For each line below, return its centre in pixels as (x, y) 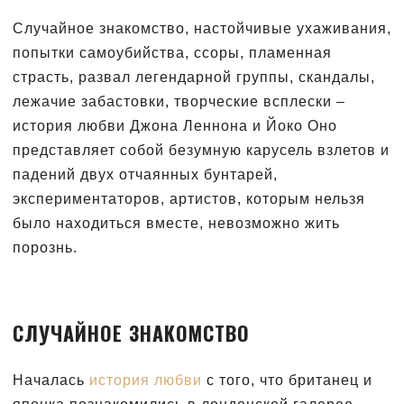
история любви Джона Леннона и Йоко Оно (175, 125)
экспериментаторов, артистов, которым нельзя (189, 198)
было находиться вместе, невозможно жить (176, 223)
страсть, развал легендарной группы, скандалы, (194, 77)
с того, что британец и (287, 380)
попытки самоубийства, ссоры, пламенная (172, 52)
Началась (51, 380)
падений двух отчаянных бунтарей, (145, 174)
